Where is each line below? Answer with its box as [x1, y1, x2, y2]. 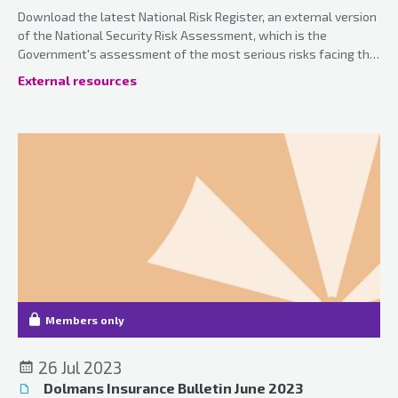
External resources [18, 72, 137, 88]
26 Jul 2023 [35, 356, 122, 378]
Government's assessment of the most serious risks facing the [18, 45, 377, 61]
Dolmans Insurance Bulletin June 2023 [41, 378, 303, 396]
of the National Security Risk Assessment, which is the [18, 27, 327, 43]
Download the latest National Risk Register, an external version [18, 8, 377, 24]
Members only [45, 313, 124, 326]
